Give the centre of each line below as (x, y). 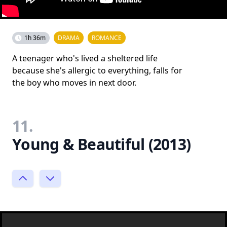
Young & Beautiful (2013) (101, 144)
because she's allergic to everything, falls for (97, 70)
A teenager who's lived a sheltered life (85, 58)
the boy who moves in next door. (74, 82)
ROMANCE (107, 37)
